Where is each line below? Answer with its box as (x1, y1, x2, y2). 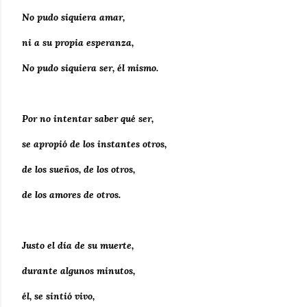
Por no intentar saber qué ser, (22, 112, 153, 125)
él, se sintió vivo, (22, 290, 95, 302)
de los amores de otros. (22, 188, 121, 201)
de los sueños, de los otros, (22, 163, 135, 175)
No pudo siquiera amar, (22, 11, 125, 23)
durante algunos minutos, (22, 265, 135, 277)
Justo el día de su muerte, (22, 239, 134, 251)
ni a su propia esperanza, (22, 36, 134, 49)
